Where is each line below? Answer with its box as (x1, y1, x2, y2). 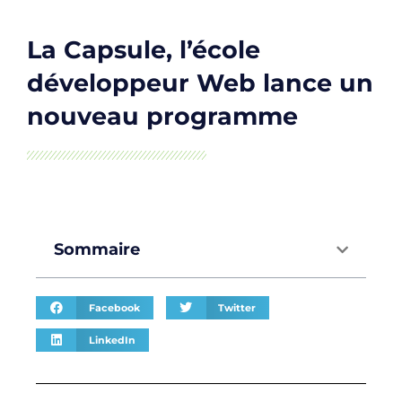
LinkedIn (88, 333, 135, 346)
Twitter (218, 301, 256, 314)
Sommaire (54, 240, 140, 260)
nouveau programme (27, 101, 298, 132)
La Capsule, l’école (27, 35, 260, 66)
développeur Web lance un (27, 68, 373, 99)
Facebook (88, 301, 140, 314)
